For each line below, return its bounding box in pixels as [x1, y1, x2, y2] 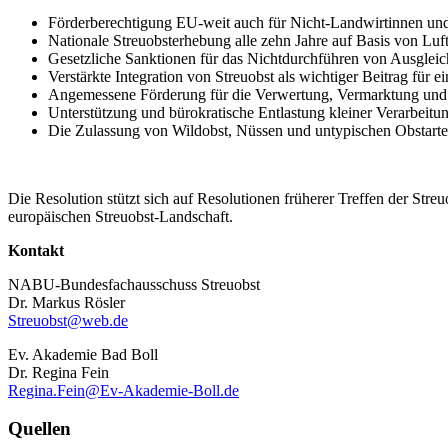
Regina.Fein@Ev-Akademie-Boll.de [8, 381, 239, 399]
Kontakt [8, 241, 64, 259]
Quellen [8, 418, 71, 440]
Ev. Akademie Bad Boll [8, 345, 158, 363]
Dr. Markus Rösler [8, 293, 125, 311]
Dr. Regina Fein [8, 363, 109, 381]
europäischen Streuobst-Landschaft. [8, 207, 233, 225]
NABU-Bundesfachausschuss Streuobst [8, 275, 260, 293]
